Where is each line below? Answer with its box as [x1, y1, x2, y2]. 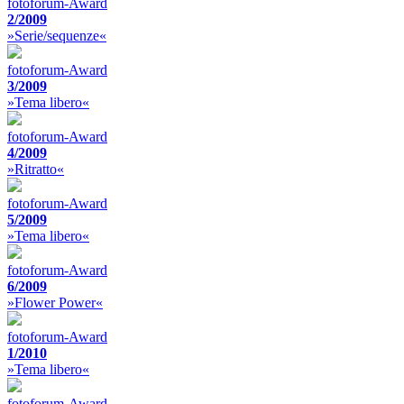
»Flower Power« [7, 295, 103, 310]
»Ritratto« [7, 161, 64, 177]
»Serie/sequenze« [7, 28, 106, 43]
